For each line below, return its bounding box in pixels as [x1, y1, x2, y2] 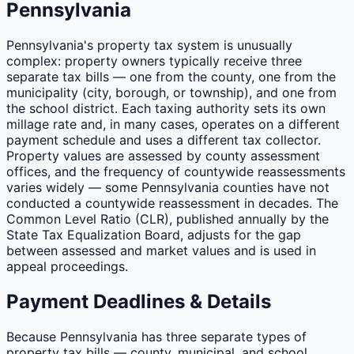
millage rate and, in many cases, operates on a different [6, 116, 340, 133]
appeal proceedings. [6, 258, 128, 275]
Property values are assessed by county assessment [6, 148, 320, 164]
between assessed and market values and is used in [6, 243, 316, 259]
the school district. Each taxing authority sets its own [6, 100, 326, 117]
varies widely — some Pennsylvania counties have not [6, 179, 330, 196]
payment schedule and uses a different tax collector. [6, 132, 321, 149]
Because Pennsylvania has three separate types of [6, 329, 307, 345]
